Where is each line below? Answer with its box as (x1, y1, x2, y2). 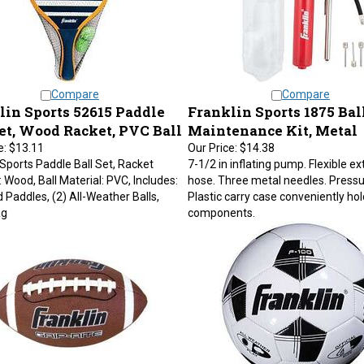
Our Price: (187, 133, 237, 146)
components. (187, 198, 255, 211)
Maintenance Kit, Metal (187, 113, 357, 132)
